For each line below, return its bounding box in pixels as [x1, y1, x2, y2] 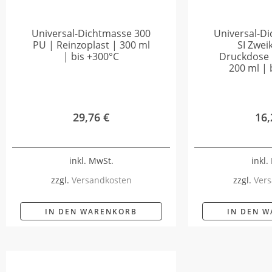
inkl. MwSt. [69, 154, 114, 166]
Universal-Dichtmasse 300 [32, 27, 151, 41]
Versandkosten [71, 174, 132, 186]
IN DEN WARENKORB [45, 206, 137, 217]
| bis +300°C [63, 50, 119, 64]
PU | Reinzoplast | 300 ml [32, 38, 150, 52]
